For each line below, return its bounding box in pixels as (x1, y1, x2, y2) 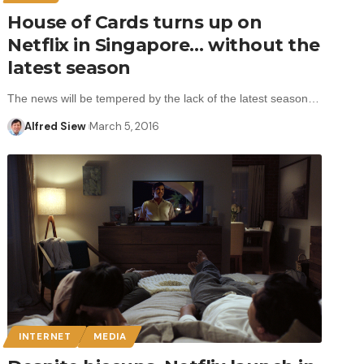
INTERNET (19, 330, 71, 343)
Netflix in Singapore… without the (7, 33, 320, 56)
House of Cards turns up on (7, 11, 262, 33)
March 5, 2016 (89, 119, 160, 133)
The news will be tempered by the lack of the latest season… (7, 91, 320, 105)
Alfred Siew (24, 119, 86, 133)
